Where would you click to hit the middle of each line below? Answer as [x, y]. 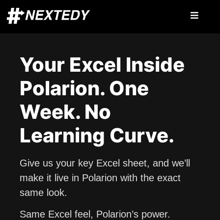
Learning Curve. [97, 136]
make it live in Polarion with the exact [100, 178]
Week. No [65, 112]
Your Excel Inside [102, 65]
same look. [43, 193]
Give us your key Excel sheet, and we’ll [105, 163]
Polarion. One [84, 88]
